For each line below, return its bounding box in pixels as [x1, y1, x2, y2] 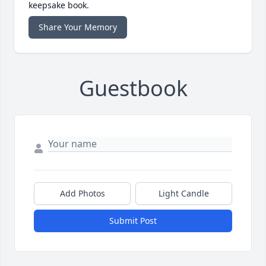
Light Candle [159, 188, 209, 199]
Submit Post [109, 215, 157, 227]
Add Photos [59, 188, 105, 199]
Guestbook [78, 74, 188, 103]
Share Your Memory [39, 21, 117, 33]
